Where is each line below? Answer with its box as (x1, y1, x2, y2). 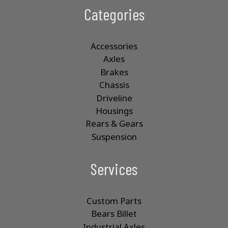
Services (91, 159, 137, 179)
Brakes (100, 66, 128, 78)
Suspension (91, 130, 137, 142)
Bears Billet (91, 208, 137, 220)
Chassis (99, 79, 129, 91)
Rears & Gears (85, 118, 143, 130)
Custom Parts (87, 195, 141, 207)
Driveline (96, 92, 132, 104)
